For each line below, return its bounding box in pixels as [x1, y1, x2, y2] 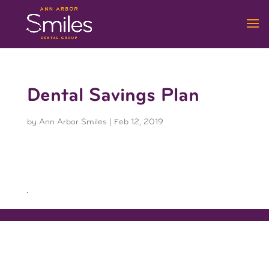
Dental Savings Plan [26, 83, 199, 107]
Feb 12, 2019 [113, 116, 163, 127]
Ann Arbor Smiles [38, 116, 107, 127]
